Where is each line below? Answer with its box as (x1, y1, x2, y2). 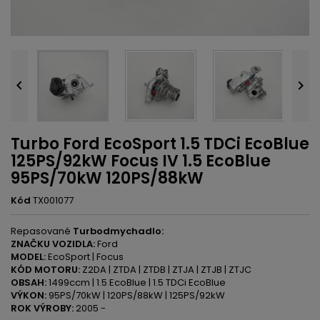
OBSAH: (11, 276, 46, 289)
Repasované (11, 224, 71, 238)
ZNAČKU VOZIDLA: (11, 237, 95, 251)
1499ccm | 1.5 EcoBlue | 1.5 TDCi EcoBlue (46, 276, 226, 289)
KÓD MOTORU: (11, 263, 80, 276)
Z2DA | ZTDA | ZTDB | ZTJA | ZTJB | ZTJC (80, 263, 251, 276)
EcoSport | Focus (46, 250, 124, 264)
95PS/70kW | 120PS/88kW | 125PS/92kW (46, 289, 225, 302)
